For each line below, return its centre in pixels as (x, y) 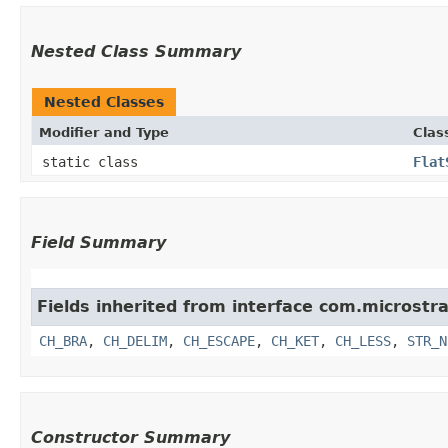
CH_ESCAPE (219, 340)
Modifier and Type (104, 132)
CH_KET (295, 340)
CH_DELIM (135, 340)
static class (94, 161)
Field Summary (98, 242)
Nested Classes (104, 101)
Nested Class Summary (136, 51)
